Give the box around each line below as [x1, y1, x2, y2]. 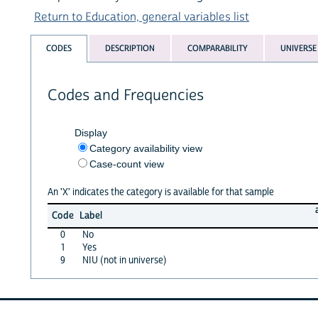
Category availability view [89, 142, 202, 154]
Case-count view [89, 158, 164, 170]
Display [74, 126, 107, 138]
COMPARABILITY [187, 43, 248, 55]
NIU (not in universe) [82, 253, 167, 267]
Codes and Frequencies [47, 85, 204, 105]
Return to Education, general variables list [34, 9, 249, 24]
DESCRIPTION [104, 43, 155, 55]
